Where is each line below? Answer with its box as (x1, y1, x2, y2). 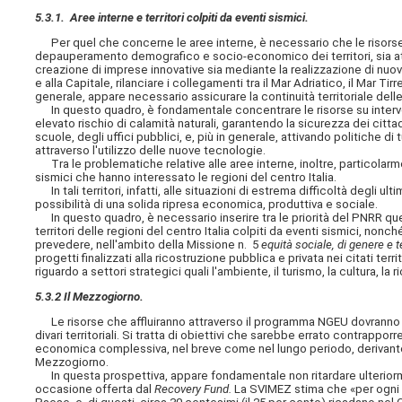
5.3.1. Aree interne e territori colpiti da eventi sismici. (35, 10, 310, 24)
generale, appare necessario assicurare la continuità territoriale (35, 90, 377, 104)
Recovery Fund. (154, 382, 232, 397)
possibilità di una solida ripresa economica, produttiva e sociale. (35, 197, 379, 212)
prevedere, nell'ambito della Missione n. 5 (35, 238, 262, 252)
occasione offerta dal (35, 382, 155, 397)
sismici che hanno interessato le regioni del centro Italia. (35, 170, 337, 185)
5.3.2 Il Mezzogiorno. (35, 290, 144, 304)
